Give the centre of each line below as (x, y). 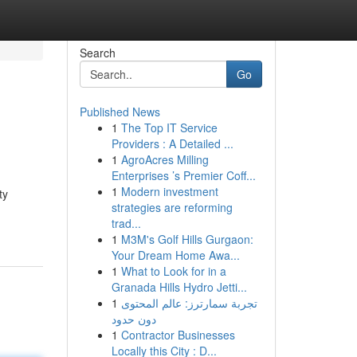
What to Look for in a (173, 271)
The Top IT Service (169, 127)
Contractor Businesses (178, 335)
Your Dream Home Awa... (175, 255)
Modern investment (169, 191)
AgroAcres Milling (165, 159)
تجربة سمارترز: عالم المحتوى (189, 303)
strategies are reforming (172, 207)
